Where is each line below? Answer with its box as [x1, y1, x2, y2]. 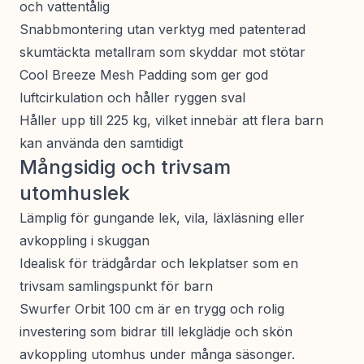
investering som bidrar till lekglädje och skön [19, 323, 292, 340]
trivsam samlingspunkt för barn [19, 278, 213, 294]
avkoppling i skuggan [19, 232, 149, 249]
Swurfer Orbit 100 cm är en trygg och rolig [19, 301, 284, 317]
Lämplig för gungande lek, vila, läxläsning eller [19, 210, 305, 226]
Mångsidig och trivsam [19, 155, 231, 179]
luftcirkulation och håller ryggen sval [19, 89, 245, 106]
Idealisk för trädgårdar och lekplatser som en [19, 255, 298, 271]
